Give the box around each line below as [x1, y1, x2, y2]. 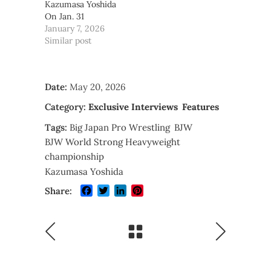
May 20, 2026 [70, 81, 126, 93]
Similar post [45, 34, 91, 46]
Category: [45, 101, 86, 113]
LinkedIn [126, 184, 169, 197]
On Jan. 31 [45, 10, 84, 22]
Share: [45, 184, 72, 197]
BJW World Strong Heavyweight [45, 135, 180, 148]
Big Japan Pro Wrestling [70, 121, 170, 133]
